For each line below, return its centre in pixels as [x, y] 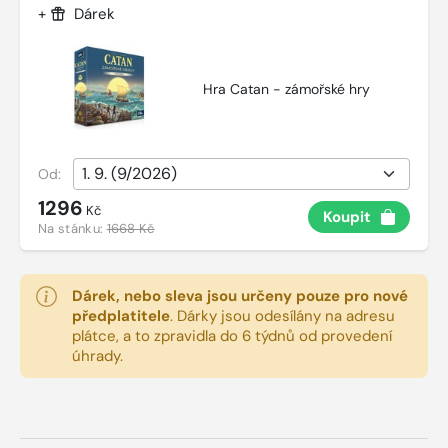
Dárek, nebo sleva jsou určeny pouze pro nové [240, 296]
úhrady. [97, 356]
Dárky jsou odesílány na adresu [284, 316]
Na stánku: [72, 229]
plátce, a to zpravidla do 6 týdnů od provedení [232, 336]
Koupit [347, 216]
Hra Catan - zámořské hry [286, 88]
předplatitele [121, 316]
